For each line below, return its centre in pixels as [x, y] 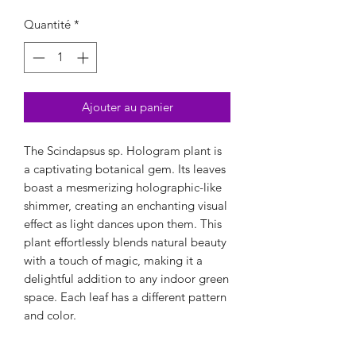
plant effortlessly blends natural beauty [125, 242]
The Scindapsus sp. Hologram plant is [123, 150]
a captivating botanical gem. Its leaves [125, 168]
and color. [50, 315]
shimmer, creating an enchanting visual [126, 205]
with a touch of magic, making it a [113, 260]
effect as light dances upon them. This [123, 223]
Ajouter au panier [127, 106]
